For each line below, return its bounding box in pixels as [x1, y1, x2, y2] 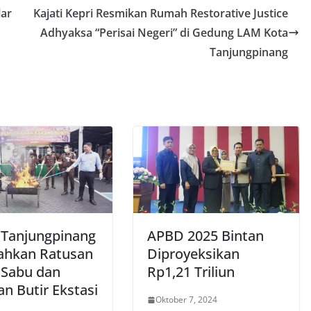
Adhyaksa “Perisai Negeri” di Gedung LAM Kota [40, 24, 288, 40]
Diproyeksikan [147, 244, 239, 264]
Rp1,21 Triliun [147, 262, 235, 282]
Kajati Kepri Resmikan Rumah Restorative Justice [33, 5, 288, 21]
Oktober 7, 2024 [155, 294, 217, 306]
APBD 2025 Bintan [147, 226, 264, 246]
